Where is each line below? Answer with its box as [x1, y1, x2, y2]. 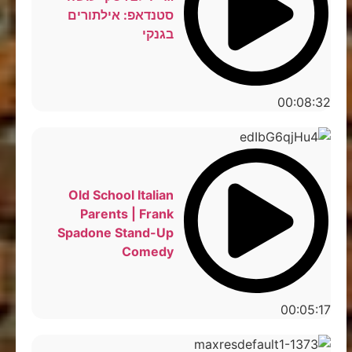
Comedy [121, 243, 174, 259]
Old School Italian [68, 186, 174, 203]
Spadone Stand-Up [57, 224, 174, 240]
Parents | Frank [79, 205, 174, 222]
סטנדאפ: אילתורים [67, 7, 174, 24]
